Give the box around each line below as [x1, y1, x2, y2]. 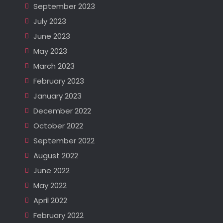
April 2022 [33, 195, 67, 206]
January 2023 [33, 90, 82, 101]
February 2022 [33, 210, 84, 221]
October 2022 [33, 120, 83, 131]
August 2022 [33, 150, 78, 161]
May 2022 [33, 180, 67, 191]
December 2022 [33, 105, 91, 116]
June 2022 [33, 165, 70, 176]
